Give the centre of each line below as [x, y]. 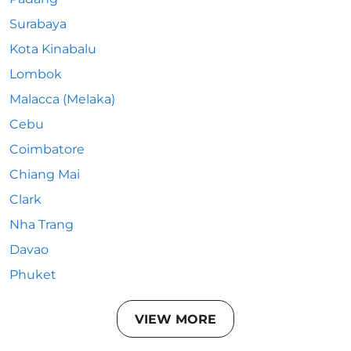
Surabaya [38, 24]
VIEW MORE [175, 319]
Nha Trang [42, 224]
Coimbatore [47, 149]
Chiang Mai [45, 174]
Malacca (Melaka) [62, 99]
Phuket [33, 275]
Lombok [36, 74]
